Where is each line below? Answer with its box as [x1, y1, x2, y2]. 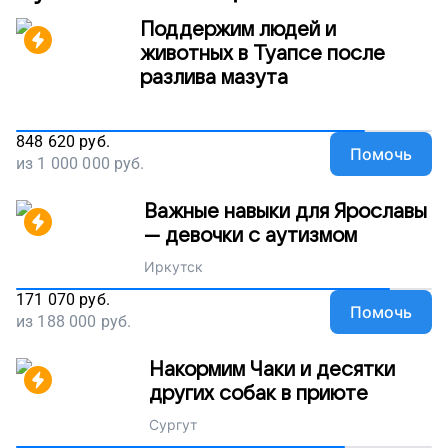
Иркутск [143, 258, 203, 275]
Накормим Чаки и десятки [148, 359, 395, 381]
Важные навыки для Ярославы [143, 201, 427, 223]
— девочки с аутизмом [143, 225, 357, 247]
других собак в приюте [148, 383, 368, 405]
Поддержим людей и [140, 19, 336, 41]
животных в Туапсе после [140, 43, 385, 65]
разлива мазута [140, 67, 288, 89]
